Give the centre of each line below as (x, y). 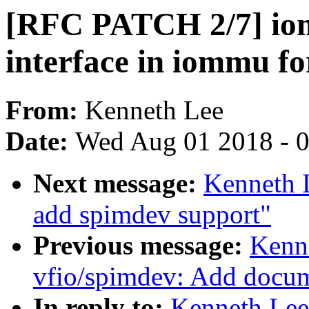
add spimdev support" (152, 215)
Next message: (118, 183)
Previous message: (141, 246)
